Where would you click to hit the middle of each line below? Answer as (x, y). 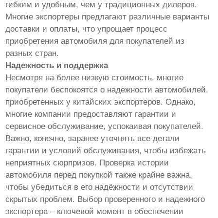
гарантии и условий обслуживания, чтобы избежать (106, 150)
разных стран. (32, 53)
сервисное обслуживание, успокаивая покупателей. (105, 126)
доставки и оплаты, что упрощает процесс (87, 29)
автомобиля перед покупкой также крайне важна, (99, 175)
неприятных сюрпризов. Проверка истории (87, 163)
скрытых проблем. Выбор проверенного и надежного (105, 199)
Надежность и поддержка (57, 65)
